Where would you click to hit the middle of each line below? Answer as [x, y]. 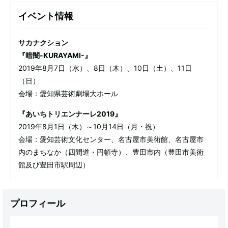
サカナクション [43, 43]
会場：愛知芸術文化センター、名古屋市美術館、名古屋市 [111, 139]
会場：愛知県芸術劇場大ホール [68, 94]
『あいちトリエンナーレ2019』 [70, 114]
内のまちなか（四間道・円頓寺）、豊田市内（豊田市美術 [111, 152]
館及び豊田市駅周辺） [54, 165]
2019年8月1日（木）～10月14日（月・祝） [89, 127]
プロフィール [38, 204]
